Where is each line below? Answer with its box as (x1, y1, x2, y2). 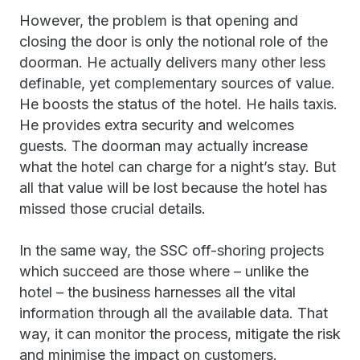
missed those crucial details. (19, 200, 206, 217)
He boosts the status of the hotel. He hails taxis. (19, 96, 337, 112)
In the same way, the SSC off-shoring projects (19, 242, 324, 259)
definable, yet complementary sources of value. (19, 75, 335, 92)
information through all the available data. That (19, 305, 328, 321)
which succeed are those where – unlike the (19, 263, 309, 280)
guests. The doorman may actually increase (19, 137, 308, 154)
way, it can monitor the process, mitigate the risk (19, 325, 341, 342)
